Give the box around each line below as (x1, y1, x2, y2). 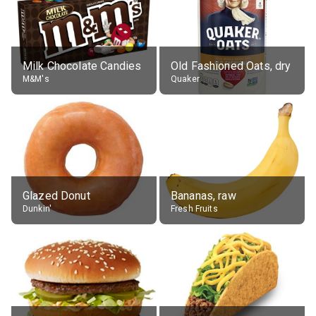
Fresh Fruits (171, 203, 218, 214)
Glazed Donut (23, 188, 90, 202)
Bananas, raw (171, 188, 236, 202)
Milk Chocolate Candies (23, 59, 142, 73)
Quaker (171, 73, 200, 84)
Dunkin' (23, 203, 52, 214)
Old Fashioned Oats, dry (171, 59, 291, 73)
